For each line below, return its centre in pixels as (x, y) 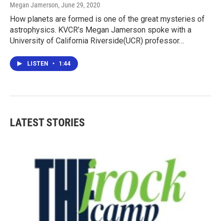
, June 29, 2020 (79, 5)
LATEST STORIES (47, 123)
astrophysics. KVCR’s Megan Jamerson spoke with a (101, 30)
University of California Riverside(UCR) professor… (97, 41)
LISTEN (38, 64)
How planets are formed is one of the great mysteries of (107, 19)
